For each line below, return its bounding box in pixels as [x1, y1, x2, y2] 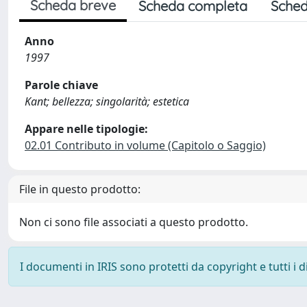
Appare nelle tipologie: [25, 121, 148, 136]
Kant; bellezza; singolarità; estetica [25, 94, 189, 109]
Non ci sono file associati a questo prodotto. [19, 214, 248, 230]
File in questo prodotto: [19, 182, 140, 197]
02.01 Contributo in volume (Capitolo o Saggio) [25, 138, 266, 153]
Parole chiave [25, 77, 98, 93]
